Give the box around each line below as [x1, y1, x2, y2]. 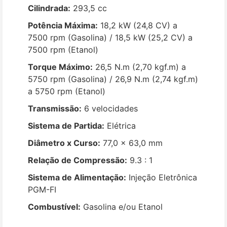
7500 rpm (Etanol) [28, 45, 98, 55]
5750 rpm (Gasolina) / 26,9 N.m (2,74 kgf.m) [28, 74, 198, 84]
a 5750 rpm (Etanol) [28, 86, 105, 96]
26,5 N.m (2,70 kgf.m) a [93, 62, 186, 72]
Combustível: [28, 202, 81, 212]
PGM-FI [28, 184, 56, 195]
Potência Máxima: [28, 20, 98, 30]
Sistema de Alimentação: [28, 172, 126, 182]
